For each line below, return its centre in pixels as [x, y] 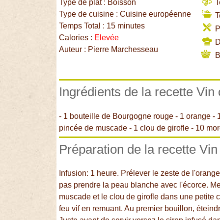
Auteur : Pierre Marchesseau [109, 50]
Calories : [77, 38]
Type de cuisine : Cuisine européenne [125, 14]
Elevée [107, 38]
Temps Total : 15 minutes [102, 26]
